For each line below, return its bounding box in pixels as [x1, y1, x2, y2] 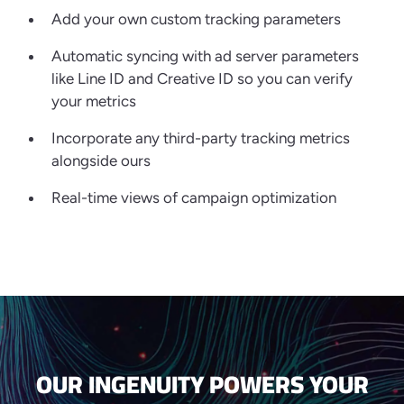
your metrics [51, 92, 136, 111]
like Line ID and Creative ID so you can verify [51, 69, 353, 88]
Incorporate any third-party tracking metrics [51, 129, 350, 148]
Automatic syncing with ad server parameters [51, 47, 359, 66]
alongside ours [51, 151, 151, 170]
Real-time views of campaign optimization [51, 188, 336, 207]
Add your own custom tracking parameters [51, 10, 341, 29]
